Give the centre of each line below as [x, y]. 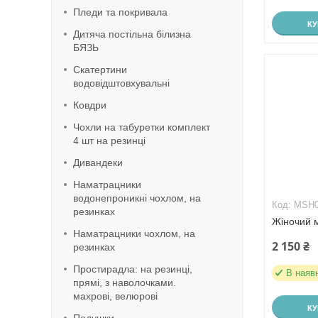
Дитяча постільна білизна [132, 34]
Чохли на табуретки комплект [142, 127]
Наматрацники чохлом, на [134, 234]
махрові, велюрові [115, 296]
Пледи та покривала [120, 12]
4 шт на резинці [109, 141]
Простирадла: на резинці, [133, 269]
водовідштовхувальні [121, 83]
